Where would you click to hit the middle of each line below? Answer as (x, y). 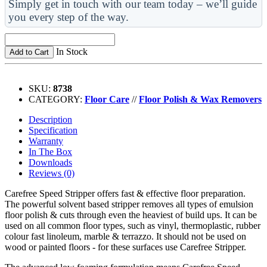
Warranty (46, 141)
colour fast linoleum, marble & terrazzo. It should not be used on (125, 236)
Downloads (50, 162)
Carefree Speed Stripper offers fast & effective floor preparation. (125, 193)
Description (50, 119)
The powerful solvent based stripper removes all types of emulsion (129, 204)
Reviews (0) (52, 173)
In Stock (72, 51)
